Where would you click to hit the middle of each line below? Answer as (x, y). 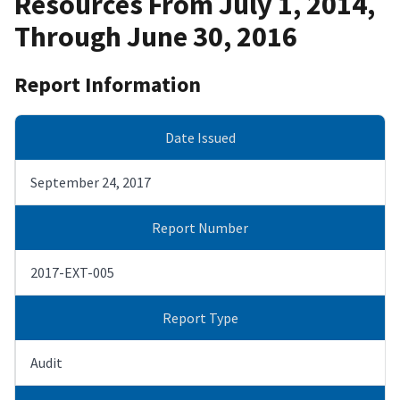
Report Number (200, 227)
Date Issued (200, 137)
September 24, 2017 (91, 182)
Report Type (200, 317)
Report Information (108, 84)
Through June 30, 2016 (156, 37)
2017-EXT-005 (72, 272)
